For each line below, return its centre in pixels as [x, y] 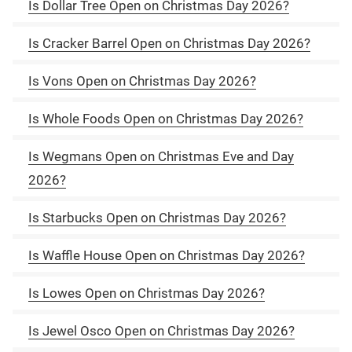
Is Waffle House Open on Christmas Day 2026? [167, 255]
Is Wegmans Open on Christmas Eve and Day [161, 156]
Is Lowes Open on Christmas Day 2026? [147, 293]
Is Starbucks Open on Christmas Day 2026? [157, 217]
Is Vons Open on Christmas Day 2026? [142, 81]
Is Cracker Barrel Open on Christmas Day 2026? [169, 43]
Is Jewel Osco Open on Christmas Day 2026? [161, 330]
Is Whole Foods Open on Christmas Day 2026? [166, 118]
